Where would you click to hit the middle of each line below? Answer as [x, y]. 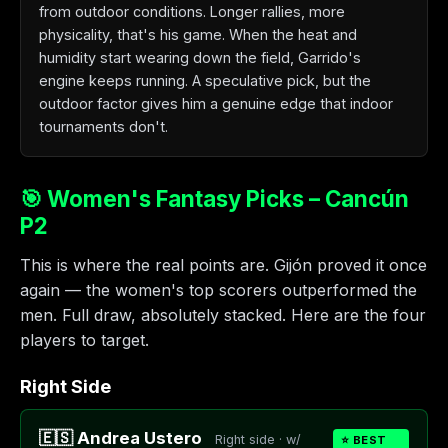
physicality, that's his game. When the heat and [198, 34]
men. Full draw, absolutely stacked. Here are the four [223, 315]
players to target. [84, 340]
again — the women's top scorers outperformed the [218, 290]
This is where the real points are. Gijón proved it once [223, 265]
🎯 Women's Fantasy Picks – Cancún [214, 198]
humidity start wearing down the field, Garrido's [200, 57]
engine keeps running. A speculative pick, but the [205, 80]
